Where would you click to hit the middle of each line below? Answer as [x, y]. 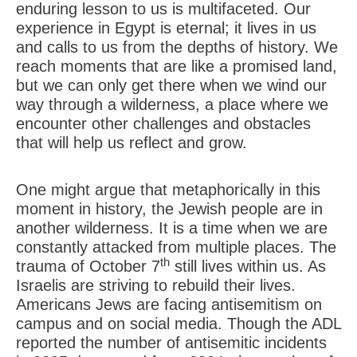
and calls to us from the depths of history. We [177, 47]
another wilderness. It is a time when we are [172, 228]
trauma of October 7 [88, 266]
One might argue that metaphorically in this [168, 190]
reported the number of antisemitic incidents [171, 343]
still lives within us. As [248, 266]
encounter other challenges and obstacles [163, 124]
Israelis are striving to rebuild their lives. [156, 285]
